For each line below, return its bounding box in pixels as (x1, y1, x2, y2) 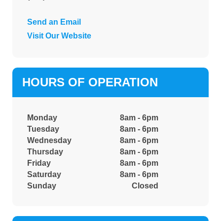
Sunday (27, 181, 56, 190)
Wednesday (27, 136, 72, 145)
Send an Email (27, 17, 81, 26)
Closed (132, 181, 158, 190)
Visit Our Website (27, 31, 91, 40)
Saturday (27, 170, 61, 179)
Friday (27, 158, 51, 167)
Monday (27, 113, 57, 122)
